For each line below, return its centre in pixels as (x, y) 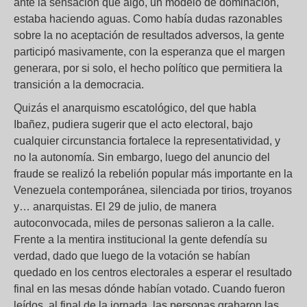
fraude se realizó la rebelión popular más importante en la (153, 173)
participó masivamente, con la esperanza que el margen (149, 51)
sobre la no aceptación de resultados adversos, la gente (149, 35)
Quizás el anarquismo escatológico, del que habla (135, 108)
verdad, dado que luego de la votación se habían (132, 256)
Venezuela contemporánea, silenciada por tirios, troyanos (153, 190)
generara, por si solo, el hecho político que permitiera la (148, 68)
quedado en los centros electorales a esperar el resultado (153, 272)
